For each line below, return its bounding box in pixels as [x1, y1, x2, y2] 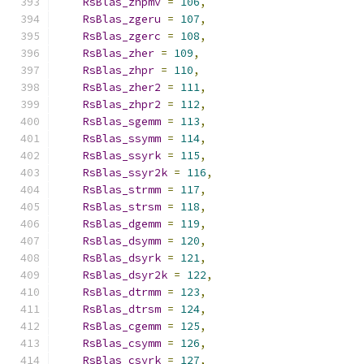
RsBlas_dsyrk [83, 251, 161, 265]
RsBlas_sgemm [83, 115, 161, 128]
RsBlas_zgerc [83, 29, 161, 43]
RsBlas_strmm [83, 183, 161, 197]
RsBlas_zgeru [83, 12, 161, 26]
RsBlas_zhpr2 [83, 97, 161, 111]
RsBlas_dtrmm [83, 285, 161, 299]
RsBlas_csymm [83, 336, 161, 350]
